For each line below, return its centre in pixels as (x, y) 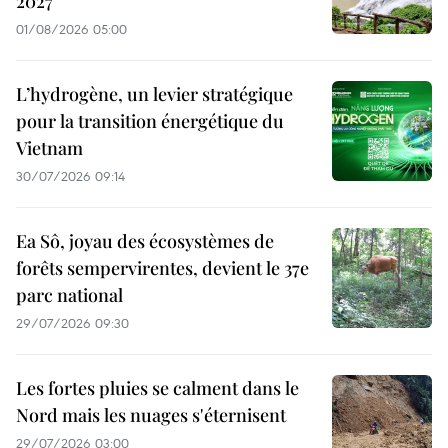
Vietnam (49, 147)
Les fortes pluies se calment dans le (157, 387)
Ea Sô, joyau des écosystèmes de (145, 240)
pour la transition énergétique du (150, 120)
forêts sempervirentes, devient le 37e (162, 267)
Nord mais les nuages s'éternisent (151, 414)
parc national (69, 294)
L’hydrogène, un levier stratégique (154, 93)
